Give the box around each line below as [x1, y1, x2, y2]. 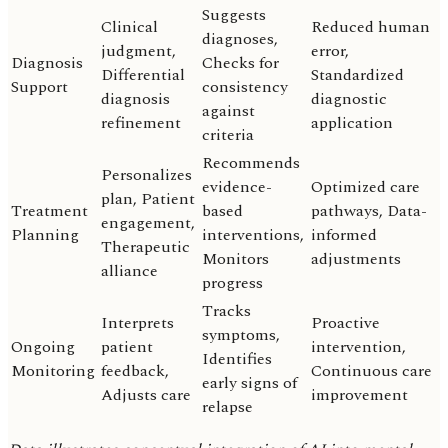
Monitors [202, 247, 269, 272]
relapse [202, 395, 253, 420]
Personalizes [101, 163, 192, 188]
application [311, 111, 393, 136]
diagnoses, [202, 27, 278, 52]
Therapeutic [101, 235, 190, 260]
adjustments [311, 247, 401, 272]
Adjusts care [101, 383, 191, 408]
